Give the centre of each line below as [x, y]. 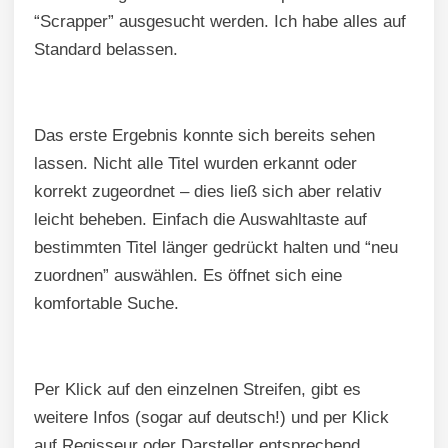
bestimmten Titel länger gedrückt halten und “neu [216, 248]
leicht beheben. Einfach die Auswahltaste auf [200, 220]
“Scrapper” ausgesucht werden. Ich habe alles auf [220, 22]
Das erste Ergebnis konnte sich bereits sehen [204, 136]
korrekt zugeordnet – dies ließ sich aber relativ [208, 192]
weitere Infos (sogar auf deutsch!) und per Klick [211, 418]
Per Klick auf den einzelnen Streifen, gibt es [197, 390]
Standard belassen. [106, 50]
